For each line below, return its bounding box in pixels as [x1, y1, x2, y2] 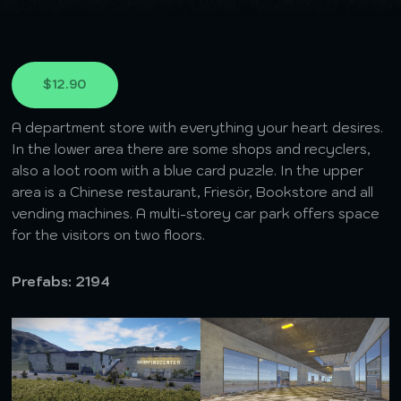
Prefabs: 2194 [12, 273, 111, 290]
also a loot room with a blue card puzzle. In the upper [12, 162, 364, 179]
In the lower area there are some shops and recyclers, [12, 141, 371, 158]
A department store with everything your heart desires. [12, 119, 384, 136]
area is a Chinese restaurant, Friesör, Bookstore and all [12, 183, 374, 200]
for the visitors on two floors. [12, 226, 206, 243]
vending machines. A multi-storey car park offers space [12, 205, 380, 222]
